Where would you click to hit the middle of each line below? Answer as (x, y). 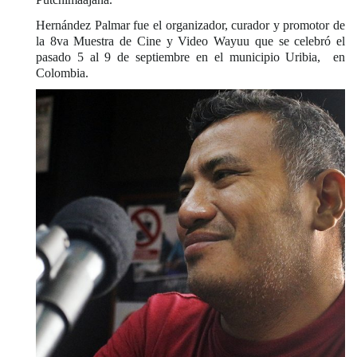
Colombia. (62, 73)
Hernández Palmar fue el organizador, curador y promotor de (190, 25)
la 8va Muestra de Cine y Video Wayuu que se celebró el (190, 41)
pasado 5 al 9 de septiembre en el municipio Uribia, (182, 57)
